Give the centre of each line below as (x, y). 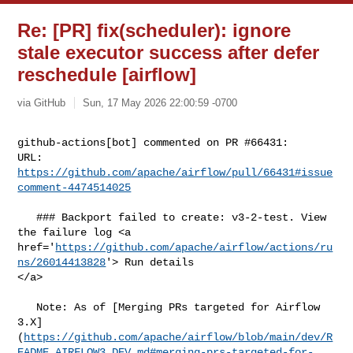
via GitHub (42, 102)
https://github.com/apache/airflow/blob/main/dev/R (178, 337)
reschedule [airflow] (107, 74)
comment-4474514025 (74, 187)
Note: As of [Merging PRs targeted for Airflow (27, 307)
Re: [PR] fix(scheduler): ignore (154, 30)
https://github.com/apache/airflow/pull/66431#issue (175, 172)
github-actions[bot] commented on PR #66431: (153, 142)
